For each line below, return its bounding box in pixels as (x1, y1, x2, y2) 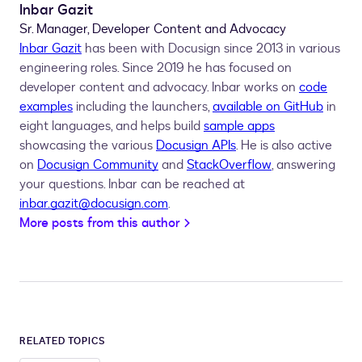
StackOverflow (187, 156, 271, 174)
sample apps (204, 117, 275, 135)
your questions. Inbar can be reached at (19, 175, 245, 193)
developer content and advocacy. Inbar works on (19, 78, 299, 96)
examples (19, 98, 73, 116)
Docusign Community (37, 156, 158, 174)
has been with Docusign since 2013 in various (82, 40, 340, 57)
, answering (271, 156, 335, 174)
